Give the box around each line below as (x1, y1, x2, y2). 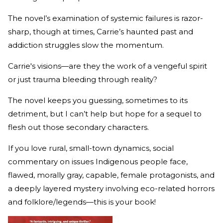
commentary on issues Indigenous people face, (8, 157, 188, 167)
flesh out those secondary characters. (8, 122, 151, 132)
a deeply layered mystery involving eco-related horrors (8, 184, 215, 194)
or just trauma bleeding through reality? (8, 75, 159, 85)
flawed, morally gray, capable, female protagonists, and (8, 170, 215, 180)
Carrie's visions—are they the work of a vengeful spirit (8, 61, 207, 71)
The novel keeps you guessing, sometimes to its (8, 96, 188, 106)
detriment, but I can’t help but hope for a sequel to (8, 109, 202, 119)
